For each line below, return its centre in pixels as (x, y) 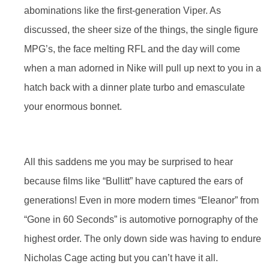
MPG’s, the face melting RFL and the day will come (132, 49)
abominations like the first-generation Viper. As (122, 10)
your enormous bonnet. (73, 106)
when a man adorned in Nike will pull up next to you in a (143, 68)
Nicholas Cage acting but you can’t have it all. (121, 258)
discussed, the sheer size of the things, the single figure (141, 29)
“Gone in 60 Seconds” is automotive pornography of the (141, 220)
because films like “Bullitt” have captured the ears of (133, 181)
